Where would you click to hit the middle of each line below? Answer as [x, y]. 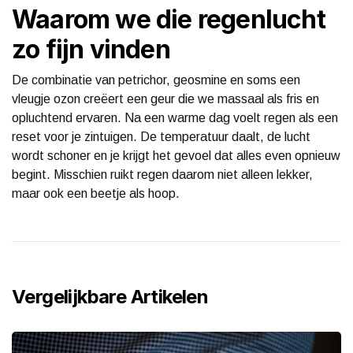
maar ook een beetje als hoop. [96, 193]
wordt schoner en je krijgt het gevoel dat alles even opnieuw [176, 155]
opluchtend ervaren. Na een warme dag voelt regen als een [175, 117]
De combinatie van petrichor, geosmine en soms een [156, 80]
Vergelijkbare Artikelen [110, 296]
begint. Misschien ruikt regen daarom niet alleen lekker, [162, 174]
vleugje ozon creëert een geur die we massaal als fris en [165, 98]
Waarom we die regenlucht [169, 19]
